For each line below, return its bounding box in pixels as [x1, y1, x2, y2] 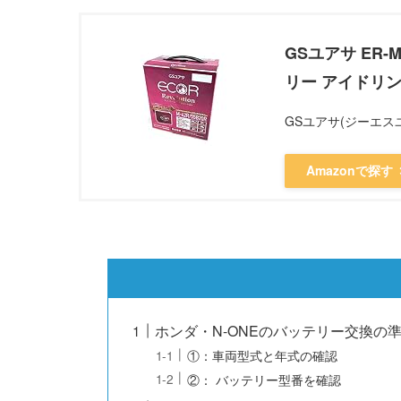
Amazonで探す [306, 161, 393, 180]
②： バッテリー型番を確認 [187, 369, 342, 388]
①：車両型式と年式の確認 [187, 346, 338, 365]
